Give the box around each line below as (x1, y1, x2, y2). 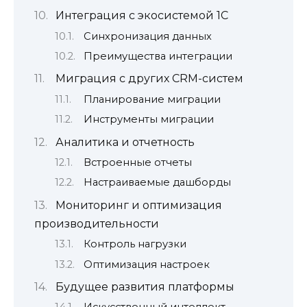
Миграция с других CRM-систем (55, 72, 243, 86)
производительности (34, 217, 159, 230)
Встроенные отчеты (83, 156, 192, 169)
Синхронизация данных (83, 29, 212, 42)
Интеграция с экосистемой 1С (55, 9, 228, 23)
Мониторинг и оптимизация (55, 198, 222, 212)
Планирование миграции (83, 93, 221, 106)
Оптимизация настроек (83, 258, 210, 271)
